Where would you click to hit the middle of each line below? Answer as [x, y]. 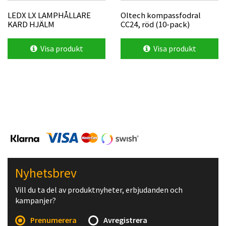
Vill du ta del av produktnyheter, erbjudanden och [99, 190]
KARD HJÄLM [31, 24]
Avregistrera [125, 220]
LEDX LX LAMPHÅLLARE [49, 15]
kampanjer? [36, 200]
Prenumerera [53, 220]
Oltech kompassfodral [161, 15]
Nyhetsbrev [46, 173]
